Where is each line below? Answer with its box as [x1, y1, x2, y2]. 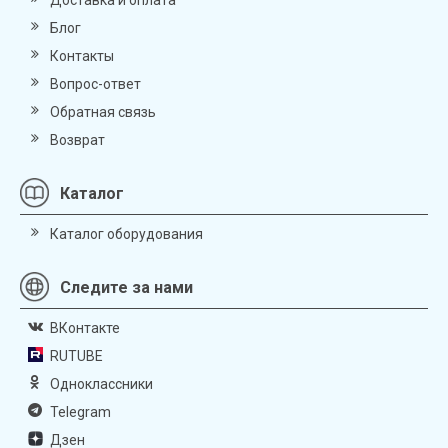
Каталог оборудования [50, 225, 203, 242]
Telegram [50, 403, 111, 420]
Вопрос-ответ [50, 75, 141, 92]
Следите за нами [60, 277, 193, 297]
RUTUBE [50, 347, 103, 364]
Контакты [50, 47, 114, 64]
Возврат [50, 131, 105, 148]
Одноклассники [50, 375, 153, 392]
